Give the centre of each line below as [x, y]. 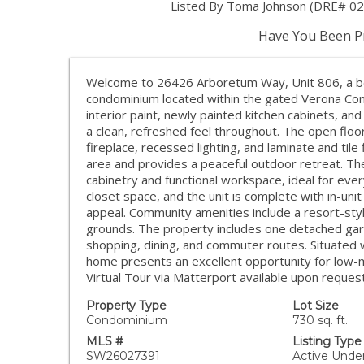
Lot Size [315, 305]
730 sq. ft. [320, 320]
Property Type [127, 305]
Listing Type [327, 341]
